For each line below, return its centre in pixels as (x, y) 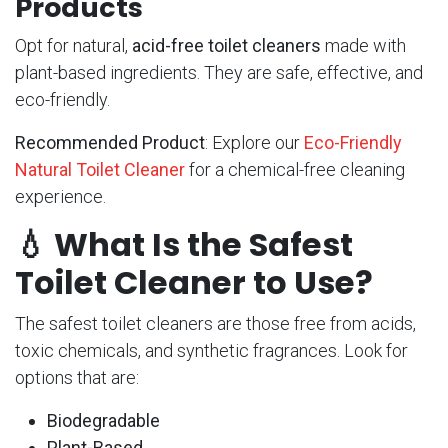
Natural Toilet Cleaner (100, 170)
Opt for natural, (73, 46)
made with (363, 46)
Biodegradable (103, 421)
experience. (60, 197)
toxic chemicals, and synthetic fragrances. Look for (211, 351)
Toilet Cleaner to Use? (194, 283)
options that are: (77, 378)
